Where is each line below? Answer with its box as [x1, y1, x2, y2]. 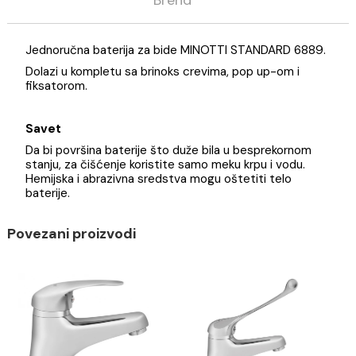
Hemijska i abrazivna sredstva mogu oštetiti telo [28, 269, 325, 287]
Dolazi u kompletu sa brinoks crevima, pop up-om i [28, 149, 334, 168]
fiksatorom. [28, 165, 98, 184]
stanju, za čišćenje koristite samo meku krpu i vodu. [28, 253, 340, 271]
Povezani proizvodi [8, 328, 152, 350]
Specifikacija [146, 33, 238, 56]
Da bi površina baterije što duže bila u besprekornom [28, 237, 346, 255]
